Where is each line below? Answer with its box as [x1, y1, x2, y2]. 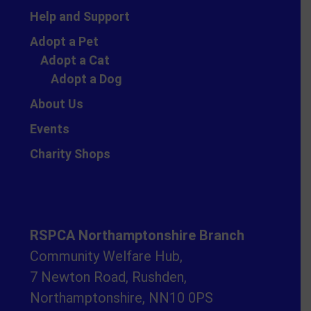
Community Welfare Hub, [30, 247, 183, 264]
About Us [30, 96, 84, 111]
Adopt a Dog [51, 71, 123, 86]
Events [30, 121, 70, 136]
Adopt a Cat [40, 52, 110, 67]
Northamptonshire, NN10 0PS [30, 289, 214, 306]
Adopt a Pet [30, 33, 99, 49]
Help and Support [30, 8, 131, 24]
